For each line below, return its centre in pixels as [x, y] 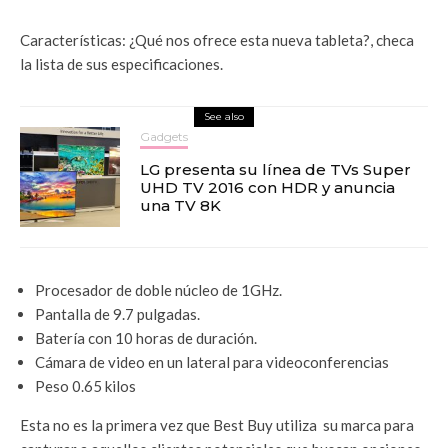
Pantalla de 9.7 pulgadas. [117, 313]
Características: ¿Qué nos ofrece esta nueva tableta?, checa [217, 39]
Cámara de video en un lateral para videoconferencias [212, 361]
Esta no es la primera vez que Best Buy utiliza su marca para [217, 424]
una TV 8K [180, 205]
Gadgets [164, 136]
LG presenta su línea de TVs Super [275, 169]
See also [224, 116]
